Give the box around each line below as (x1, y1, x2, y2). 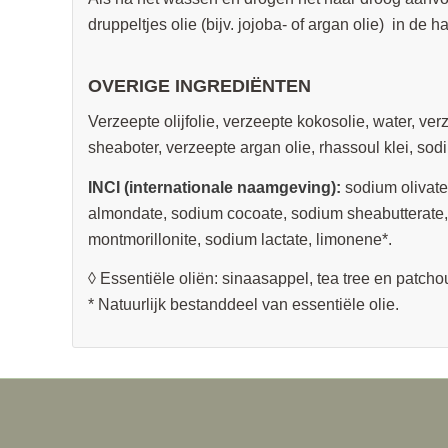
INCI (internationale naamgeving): (87, 178, 341, 196)
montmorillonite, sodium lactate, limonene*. (87, 230, 392, 248)
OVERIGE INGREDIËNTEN (87, 75, 311, 96)
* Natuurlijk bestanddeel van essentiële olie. (87, 296, 399, 314)
